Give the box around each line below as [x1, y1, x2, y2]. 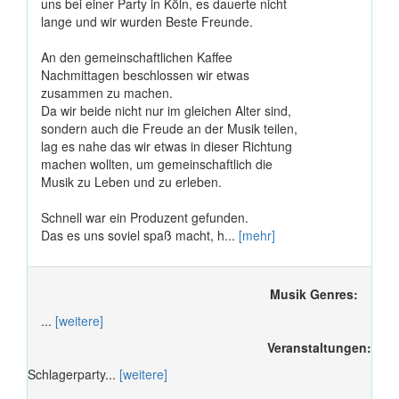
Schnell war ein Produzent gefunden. [41, 208, 248, 226]
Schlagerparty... [28, 364, 119, 383]
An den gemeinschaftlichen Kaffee [41, 47, 232, 66]
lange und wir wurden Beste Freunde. [41, 12, 253, 30]
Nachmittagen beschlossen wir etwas [41, 65, 249, 84]
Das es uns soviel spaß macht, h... [41, 225, 239, 244]
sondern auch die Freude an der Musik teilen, [41, 118, 297, 137]
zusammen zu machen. [41, 83, 173, 102]
